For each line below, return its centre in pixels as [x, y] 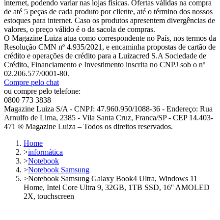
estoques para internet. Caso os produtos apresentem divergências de [110, 20]
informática [45, 152]
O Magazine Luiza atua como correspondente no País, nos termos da [110, 38]
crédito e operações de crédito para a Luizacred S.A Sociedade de [105, 56]
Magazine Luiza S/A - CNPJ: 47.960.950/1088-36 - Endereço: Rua [108, 109]
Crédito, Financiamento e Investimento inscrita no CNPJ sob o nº [105, 65]
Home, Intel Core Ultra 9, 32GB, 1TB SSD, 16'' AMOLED [117, 187]
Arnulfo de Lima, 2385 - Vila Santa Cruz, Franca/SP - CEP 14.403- [109, 118]
